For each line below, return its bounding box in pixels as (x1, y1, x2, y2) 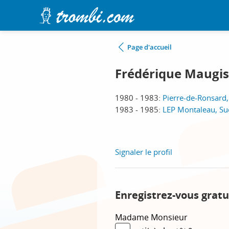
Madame (115, 212, 151, 223)
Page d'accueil (127, 42, 172, 52)
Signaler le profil (115, 147, 172, 157)
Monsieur (151, 212, 188, 223)
